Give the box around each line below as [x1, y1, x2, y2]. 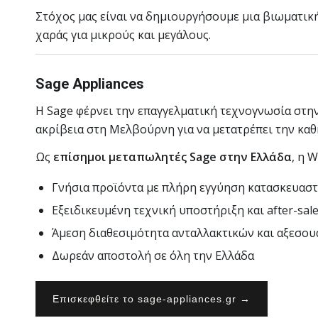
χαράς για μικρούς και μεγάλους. [35, 27, 211, 43]
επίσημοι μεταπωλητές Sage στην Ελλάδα [53, 149, 292, 165]
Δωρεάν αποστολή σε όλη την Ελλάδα [52, 247, 254, 263]
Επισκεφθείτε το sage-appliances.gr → [53, 292, 251, 305]
